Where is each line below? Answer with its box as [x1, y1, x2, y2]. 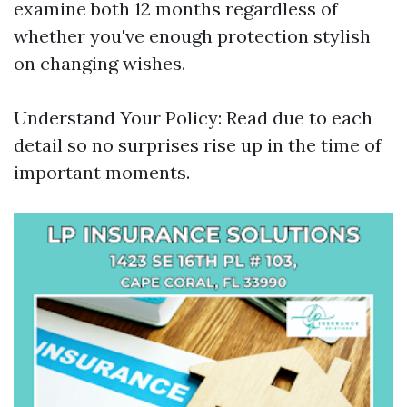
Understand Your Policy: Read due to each [14, 106, 372, 129]
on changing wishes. [14, 52, 185, 74]
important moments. [14, 161, 190, 184]
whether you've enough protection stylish [14, 25, 371, 47]
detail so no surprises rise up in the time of [14, 134, 382, 156]
